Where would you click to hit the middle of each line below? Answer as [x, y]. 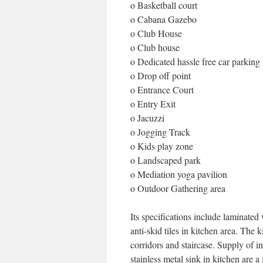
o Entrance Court [162, 90]
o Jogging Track [160, 132]
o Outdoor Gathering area [178, 188]
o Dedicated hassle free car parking [195, 61]
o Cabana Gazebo [163, 19]
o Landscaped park [166, 160]
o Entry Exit [153, 104]
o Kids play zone [162, 146]
